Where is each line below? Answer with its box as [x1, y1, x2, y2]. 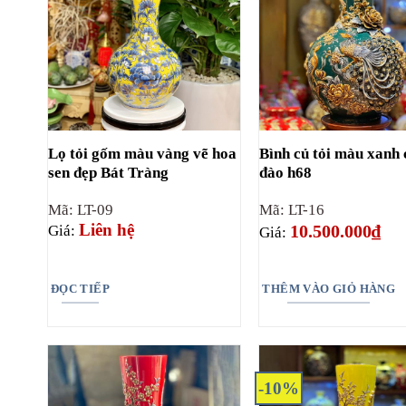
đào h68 [259, 163, 313, 181]
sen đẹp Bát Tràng [47, 163, 169, 181]
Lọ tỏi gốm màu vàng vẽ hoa [47, 144, 237, 162]
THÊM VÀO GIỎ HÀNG [262, 282, 396, 296]
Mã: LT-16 [259, 200, 325, 218]
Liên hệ [78, 219, 134, 239]
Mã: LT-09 [47, 200, 113, 218]
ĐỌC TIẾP [50, 282, 111, 296]
